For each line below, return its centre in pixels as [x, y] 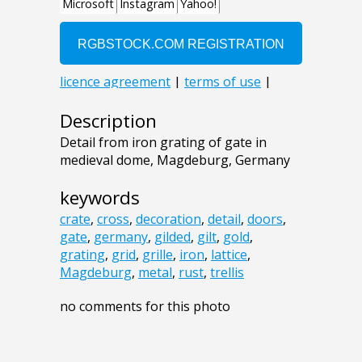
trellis [227, 272]
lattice [229, 254]
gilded [173, 236]
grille [158, 254]
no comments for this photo [145, 306]
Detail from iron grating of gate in [163, 142]
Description [108, 120]
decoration [168, 219]
